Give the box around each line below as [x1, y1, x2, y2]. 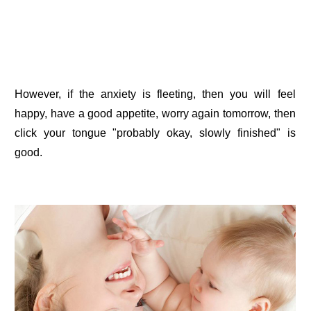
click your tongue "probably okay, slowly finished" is [15, 127, 296, 140]
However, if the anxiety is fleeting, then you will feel [15, 88, 296, 101]
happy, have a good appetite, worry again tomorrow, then [15, 108, 296, 120]
